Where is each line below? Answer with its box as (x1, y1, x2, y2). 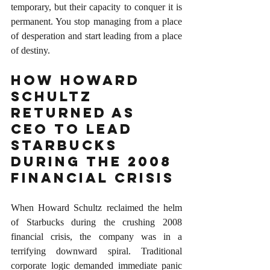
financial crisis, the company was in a (11, 231, 182, 242)
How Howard (11, 71, 146, 89)
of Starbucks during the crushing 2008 (11, 216, 182, 227)
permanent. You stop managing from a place (11, 16, 182, 27)
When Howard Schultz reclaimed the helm (11, 202, 182, 213)
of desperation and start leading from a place (11, 30, 182, 41)
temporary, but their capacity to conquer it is (11, 1, 182, 12)
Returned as (11, 104, 141, 121)
